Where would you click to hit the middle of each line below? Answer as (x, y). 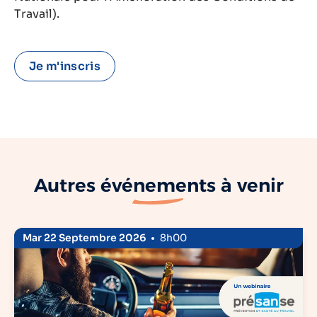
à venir (249, 186)
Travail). (37, 14)
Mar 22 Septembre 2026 (84, 238)
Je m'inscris (65, 67)
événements (158, 186)
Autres (67, 186)
